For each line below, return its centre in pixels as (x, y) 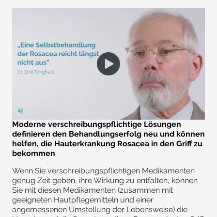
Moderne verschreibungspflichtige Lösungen (97, 124)
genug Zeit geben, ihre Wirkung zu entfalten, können (105, 181)
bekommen (34, 154)
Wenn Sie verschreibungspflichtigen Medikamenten (103, 171)
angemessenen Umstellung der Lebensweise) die (100, 210)
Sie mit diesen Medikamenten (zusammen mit (93, 190)
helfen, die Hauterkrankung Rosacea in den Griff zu (107, 144)
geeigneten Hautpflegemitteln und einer (83, 200)
